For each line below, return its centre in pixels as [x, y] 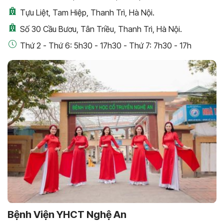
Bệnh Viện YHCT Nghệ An [67, 214]
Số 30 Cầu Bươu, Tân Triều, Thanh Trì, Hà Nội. [101, 29]
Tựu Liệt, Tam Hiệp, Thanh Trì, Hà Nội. [87, 13]
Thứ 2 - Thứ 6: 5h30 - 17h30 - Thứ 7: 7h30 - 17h [106, 46]
